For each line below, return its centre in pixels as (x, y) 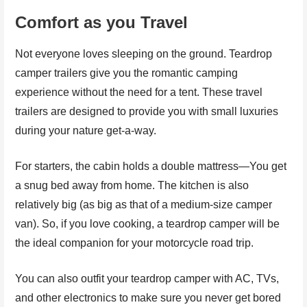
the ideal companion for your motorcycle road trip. (135, 243)
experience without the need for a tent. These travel (139, 93)
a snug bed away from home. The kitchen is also (132, 186)
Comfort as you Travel (102, 23)
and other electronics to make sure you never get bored (148, 298)
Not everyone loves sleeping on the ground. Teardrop (144, 54)
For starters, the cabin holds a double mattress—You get (151, 167)
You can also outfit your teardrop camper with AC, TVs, (147, 279)
